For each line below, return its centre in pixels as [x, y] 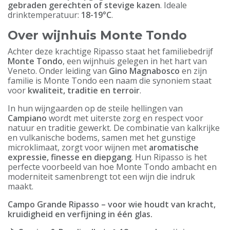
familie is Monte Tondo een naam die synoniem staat [110, 81]
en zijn [193, 71]
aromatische [174, 147]
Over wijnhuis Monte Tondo [97, 35]
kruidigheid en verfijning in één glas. [80, 214]
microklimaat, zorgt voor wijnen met [78, 147]
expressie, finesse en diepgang [70, 157]
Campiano [27, 118]
